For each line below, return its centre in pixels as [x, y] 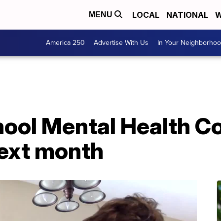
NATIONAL [187, 15]
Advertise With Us [121, 43]
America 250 [65, 43]
